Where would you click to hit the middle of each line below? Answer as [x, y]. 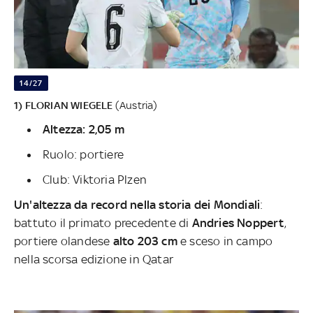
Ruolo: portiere [83, 155]
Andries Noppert [238, 223]
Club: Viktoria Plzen [95, 180]
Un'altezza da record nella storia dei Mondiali [137, 205]
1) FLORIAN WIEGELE [65, 105]
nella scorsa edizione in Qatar [94, 260]
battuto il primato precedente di [103, 223]
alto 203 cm [145, 241]
